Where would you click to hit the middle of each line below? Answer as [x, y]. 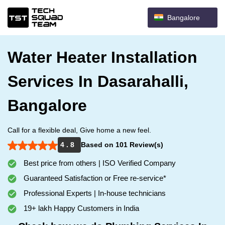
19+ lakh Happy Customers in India [80, 208]
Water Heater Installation [102, 57]
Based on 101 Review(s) [122, 145]
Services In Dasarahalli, [98, 81]
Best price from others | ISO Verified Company [99, 163]
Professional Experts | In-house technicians [94, 193]
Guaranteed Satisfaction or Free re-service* [94, 178]
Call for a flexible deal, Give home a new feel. [79, 130]
